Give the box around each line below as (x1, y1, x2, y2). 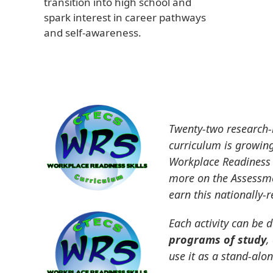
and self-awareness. (44, 26, 141, 40)
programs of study (169, 232, 266, 247)
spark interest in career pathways (44, 10, 206, 24)
